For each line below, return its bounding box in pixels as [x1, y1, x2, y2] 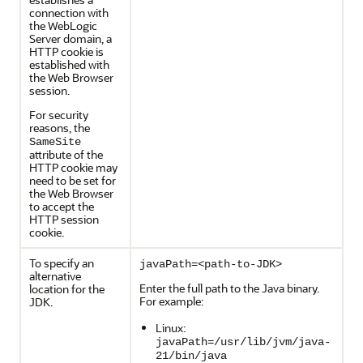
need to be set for [29, 173, 116, 188]
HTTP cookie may [29, 160, 117, 175]
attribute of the [29, 147, 103, 162]
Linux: [156, 320, 186, 335]
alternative [29, 268, 81, 284]
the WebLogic [29, 18, 97, 33]
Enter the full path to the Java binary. [139, 280, 319, 296]
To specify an [29, 255, 94, 271]
